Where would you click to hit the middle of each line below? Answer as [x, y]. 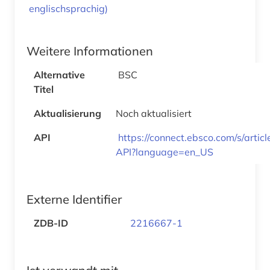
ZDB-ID [51, 223]
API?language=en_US [165, 152]
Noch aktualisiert [154, 113]
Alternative [59, 74]
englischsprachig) [68, 8]
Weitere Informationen [90, 51]
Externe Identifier [74, 199]
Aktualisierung [67, 113]
